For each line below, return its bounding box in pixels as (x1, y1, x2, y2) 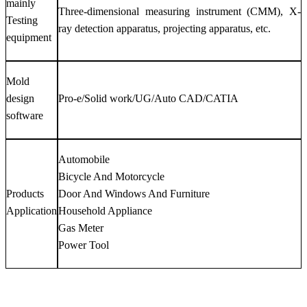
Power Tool (58, 238, 109, 251)
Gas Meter (58, 221, 103, 234)
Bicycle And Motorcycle (58, 170, 164, 182)
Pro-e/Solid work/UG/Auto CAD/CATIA (58, 92, 238, 104)
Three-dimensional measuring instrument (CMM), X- (58, 5, 301, 17)
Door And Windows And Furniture (58, 187, 210, 199)
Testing (6, 14, 38, 26)
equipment (6, 31, 51, 43)
